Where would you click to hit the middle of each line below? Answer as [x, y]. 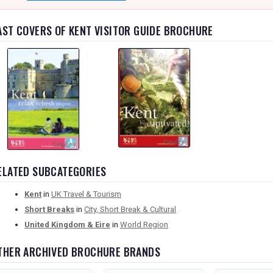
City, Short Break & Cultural [130, 210]
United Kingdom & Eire [67, 225]
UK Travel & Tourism [86, 194]
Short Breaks [49, 210]
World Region [144, 225]
